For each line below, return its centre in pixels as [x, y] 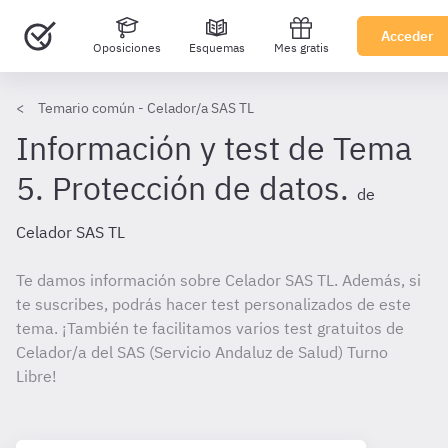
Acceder [407, 36]
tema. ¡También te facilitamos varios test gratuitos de [210, 328]
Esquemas [217, 47]
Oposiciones [126, 47]
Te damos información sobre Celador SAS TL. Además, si [218, 280]
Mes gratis [301, 47]
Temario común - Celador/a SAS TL [146, 108]
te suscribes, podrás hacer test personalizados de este [213, 304]
